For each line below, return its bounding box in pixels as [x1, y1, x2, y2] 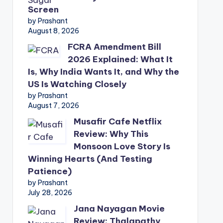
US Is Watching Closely [27, 79, 126, 90]
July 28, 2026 [27, 188, 72, 197]
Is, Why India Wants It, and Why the [27, 66, 179, 77]
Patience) [27, 166, 72, 177]
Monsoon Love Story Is [73, 141, 170, 152]
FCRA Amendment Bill [67, 41, 161, 52]
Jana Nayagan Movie [73, 203, 165, 214]
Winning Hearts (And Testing [27, 153, 152, 164]
